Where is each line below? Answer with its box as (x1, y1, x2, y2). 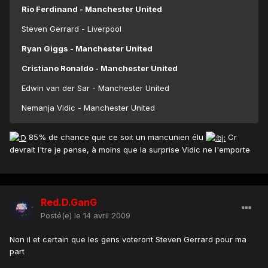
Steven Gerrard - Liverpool (22, 24, 121, 34)
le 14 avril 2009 (74, 211, 130, 221)
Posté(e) (41, 211, 74, 221)
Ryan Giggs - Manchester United (22, 44, 153, 54)
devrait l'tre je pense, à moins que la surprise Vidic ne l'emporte (10, 145, 250, 155)
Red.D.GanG (41, 196, 97, 209)
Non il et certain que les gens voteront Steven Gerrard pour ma (10, 234, 246, 245)
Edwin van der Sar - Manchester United (22, 83, 169, 93)
